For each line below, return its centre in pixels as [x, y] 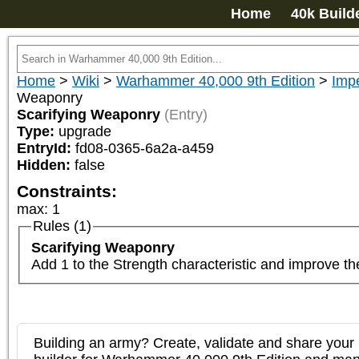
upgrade [85, 131]
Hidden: [46, 165]
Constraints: [67, 191]
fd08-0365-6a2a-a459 [145, 148]
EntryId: [46, 148]
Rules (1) [62, 226]
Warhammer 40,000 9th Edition [216, 81]
